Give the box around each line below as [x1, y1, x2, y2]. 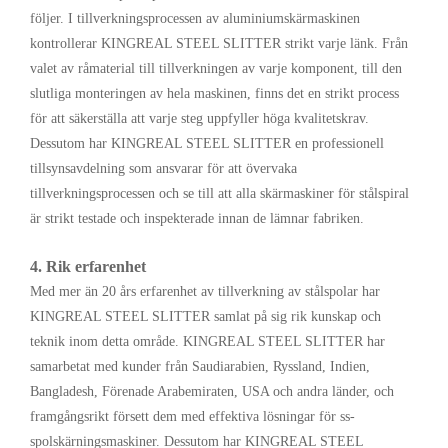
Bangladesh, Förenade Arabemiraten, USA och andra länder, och [30, 384, 394, 400]
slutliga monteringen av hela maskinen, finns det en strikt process [30, 86, 399, 102]
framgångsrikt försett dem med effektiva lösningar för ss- [30, 409, 355, 425]
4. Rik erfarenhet [30, 258, 146, 276]
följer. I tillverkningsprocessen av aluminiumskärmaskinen [30, 11, 360, 27]
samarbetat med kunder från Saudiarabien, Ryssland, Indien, [30, 359, 370, 375]
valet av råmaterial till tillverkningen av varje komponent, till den [30, 61, 402, 77]
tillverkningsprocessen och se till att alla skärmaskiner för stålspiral [30, 186, 409, 202]
